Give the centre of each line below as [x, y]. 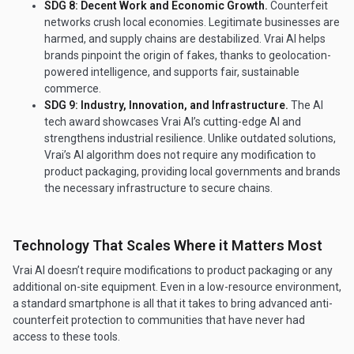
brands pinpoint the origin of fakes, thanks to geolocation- [188, 56]
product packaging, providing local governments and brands [192, 172]
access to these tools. [68, 337]
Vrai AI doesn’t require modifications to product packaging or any [173, 271]
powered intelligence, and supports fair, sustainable [172, 72]
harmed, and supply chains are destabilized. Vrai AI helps [185, 39]
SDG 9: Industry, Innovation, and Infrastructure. [168, 105]
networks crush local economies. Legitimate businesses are [192, 23]
